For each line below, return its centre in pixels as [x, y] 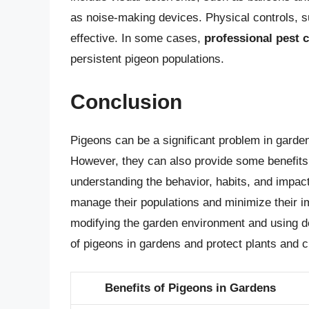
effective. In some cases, [137, 39]
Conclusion [126, 101]
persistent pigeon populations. [147, 59]
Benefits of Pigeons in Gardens [190, 288]
